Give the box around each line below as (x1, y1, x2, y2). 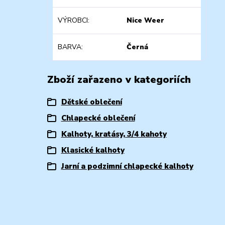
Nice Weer (127, 15, 165, 25)
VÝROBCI (57, 15, 88, 25)
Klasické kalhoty (61, 145, 125, 155)
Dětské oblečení (61, 96, 122, 107)
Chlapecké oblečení (61, 113, 135, 123)
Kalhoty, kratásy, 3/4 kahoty (61, 129, 167, 139)
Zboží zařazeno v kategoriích (47, 72, 191, 86)
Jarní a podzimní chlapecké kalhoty (61, 161, 193, 171)
